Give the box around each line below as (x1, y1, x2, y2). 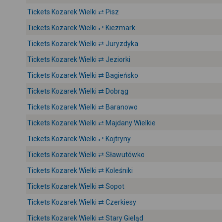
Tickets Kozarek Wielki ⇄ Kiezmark (27, 24, 135, 32)
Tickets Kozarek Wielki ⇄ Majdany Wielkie (27, 119, 156, 127)
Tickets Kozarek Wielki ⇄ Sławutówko (27, 151, 145, 159)
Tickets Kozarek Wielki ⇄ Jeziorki (27, 55, 130, 63)
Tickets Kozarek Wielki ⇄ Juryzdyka (27, 40, 138, 48)
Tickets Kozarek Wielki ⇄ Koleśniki (27, 166, 133, 174)
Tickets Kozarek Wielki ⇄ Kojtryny (27, 135, 131, 143)
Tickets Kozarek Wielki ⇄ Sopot (27, 182, 124, 190)
